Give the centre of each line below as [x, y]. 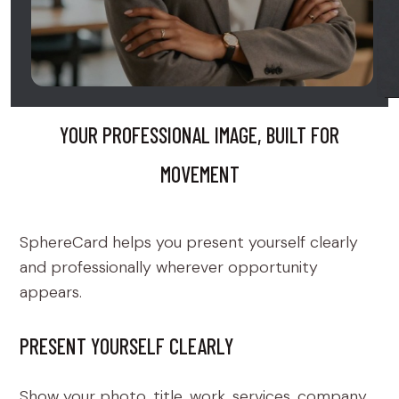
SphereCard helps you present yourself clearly [189, 242]
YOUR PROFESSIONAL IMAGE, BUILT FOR [199, 134]
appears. [51, 292]
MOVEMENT [199, 174]
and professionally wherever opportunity [169, 267]
